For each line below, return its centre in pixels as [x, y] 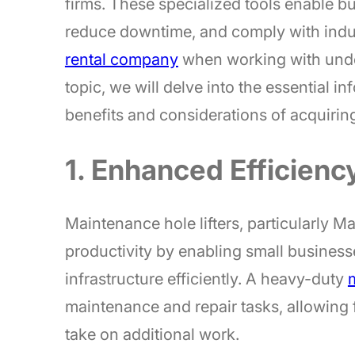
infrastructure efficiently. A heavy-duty [206, 279]
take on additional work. [152, 335]
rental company [121, 60]
